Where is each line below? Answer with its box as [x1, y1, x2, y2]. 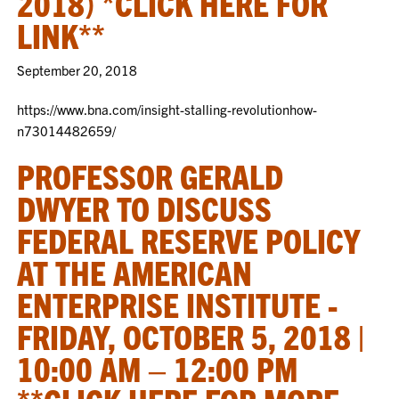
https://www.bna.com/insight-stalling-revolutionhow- [17, 101, 318, 118]
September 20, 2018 [17, 61, 138, 78]
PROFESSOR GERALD [17, 155, 284, 196]
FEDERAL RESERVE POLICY [17, 219, 361, 260]
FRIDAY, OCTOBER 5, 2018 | [17, 315, 365, 356]
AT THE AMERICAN [17, 251, 253, 292]
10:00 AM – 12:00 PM [17, 347, 298, 388]
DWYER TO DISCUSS [17, 187, 273, 228]
